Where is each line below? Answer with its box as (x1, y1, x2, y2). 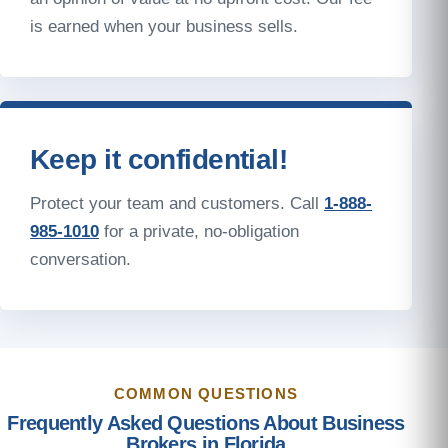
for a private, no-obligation (99, 221, 299, 241)
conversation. (30, 249, 131, 269)
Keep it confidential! (30, 143, 288, 175)
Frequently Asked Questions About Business (7, 411, 405, 434)
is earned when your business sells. (30, 16, 298, 36)
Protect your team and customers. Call (30, 193, 324, 213)
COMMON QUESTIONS (113, 384, 299, 402)
